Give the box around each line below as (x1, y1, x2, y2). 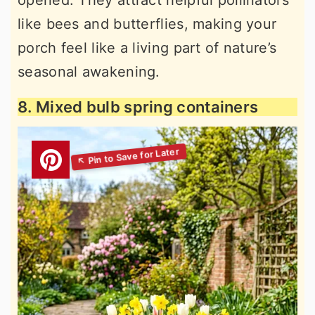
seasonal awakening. (18, 63, 160, 81)
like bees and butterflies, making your (18, 15, 277, 33)
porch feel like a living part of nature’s (18, 39, 277, 57)
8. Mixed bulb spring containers (18, 98, 259, 117)
